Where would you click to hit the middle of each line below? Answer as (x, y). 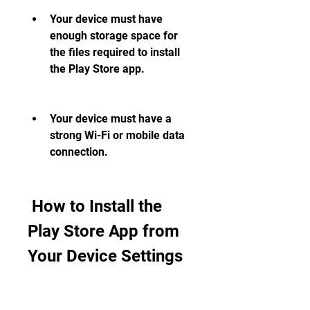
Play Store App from (103, 231)
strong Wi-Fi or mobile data (117, 135)
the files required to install (115, 52)
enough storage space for (114, 36)
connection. (79, 152)
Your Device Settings (105, 256)
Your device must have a (111, 119)
